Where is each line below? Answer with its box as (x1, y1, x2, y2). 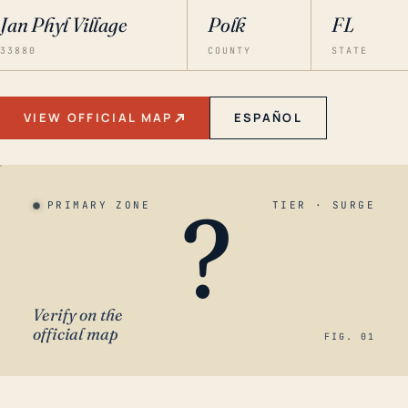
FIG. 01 (324, 331, 375, 342)
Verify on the (33, 304, 123, 325)
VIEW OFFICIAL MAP (24, 109, 173, 126)
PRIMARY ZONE (47, 199, 151, 211)
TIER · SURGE (271, 199, 375, 211)
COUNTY (207, 45, 251, 56)
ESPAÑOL (233, 109, 303, 126)
